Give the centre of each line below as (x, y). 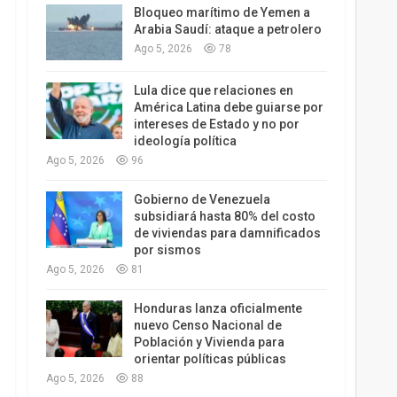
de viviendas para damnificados (227, 234)
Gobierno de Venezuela (202, 200)
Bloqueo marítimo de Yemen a (222, 12)
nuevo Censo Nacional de (207, 326)
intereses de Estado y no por (216, 125)
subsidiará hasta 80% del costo (224, 217)
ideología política (185, 141)
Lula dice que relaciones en (213, 91)
